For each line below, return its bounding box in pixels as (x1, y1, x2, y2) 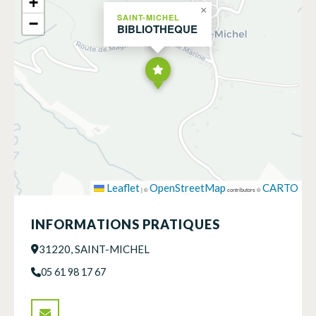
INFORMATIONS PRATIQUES (31, 216, 220, 232)
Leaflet (104, 181, 140, 194)
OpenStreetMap (150, 181, 226, 194)
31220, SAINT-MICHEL (39, 242, 150, 255)
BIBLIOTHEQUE (117, 20, 197, 37)
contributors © (226, 185, 262, 193)
